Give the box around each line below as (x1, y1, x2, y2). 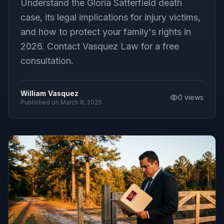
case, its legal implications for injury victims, (20, 12, 200, 22)
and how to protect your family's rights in (20, 26, 191, 37)
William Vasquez (20, 89, 78, 97)
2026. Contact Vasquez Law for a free (20, 41, 179, 51)
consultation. (20, 55, 73, 66)
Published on (20, 98, 60, 106)
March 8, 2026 (60, 98, 102, 106)
